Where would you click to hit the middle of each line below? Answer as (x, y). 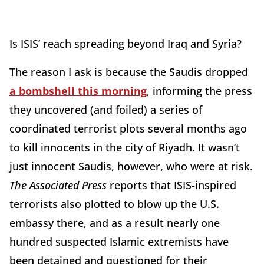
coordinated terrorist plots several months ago (128, 129)
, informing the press (199, 91)
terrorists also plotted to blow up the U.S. (114, 204)
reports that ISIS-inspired (173, 185)
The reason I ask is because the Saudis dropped (129, 72)
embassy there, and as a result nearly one (115, 223)
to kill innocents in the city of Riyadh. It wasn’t (125, 148)
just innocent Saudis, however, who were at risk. (131, 166)
